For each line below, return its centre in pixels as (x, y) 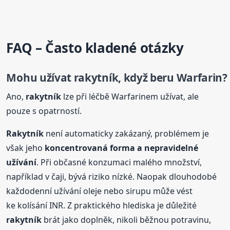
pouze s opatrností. (44, 111)
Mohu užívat (40, 78)
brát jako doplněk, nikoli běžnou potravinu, (127, 219)
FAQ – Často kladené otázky (95, 48)
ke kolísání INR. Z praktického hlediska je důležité (102, 205)
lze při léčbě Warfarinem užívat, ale (130, 96)
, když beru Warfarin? (173, 78)
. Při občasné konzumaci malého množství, (119, 162)
